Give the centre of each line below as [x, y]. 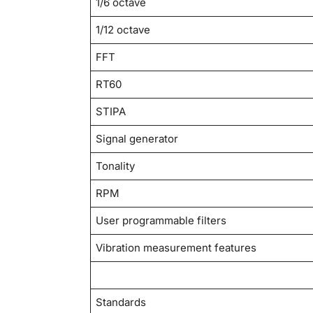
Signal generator [137, 139]
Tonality [116, 166]
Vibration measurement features [176, 248]
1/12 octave [123, 30]
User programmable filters [161, 221]
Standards [121, 303]
